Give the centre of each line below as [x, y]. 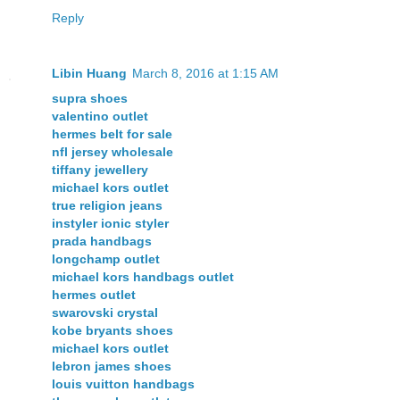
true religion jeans [107, 205]
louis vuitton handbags [123, 384]
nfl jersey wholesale [112, 152]
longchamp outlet [106, 259]
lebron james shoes [112, 366]
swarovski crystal [105, 312]
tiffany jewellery [100, 170]
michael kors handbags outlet [143, 277]
